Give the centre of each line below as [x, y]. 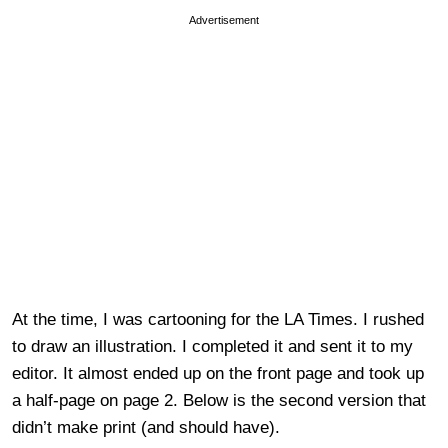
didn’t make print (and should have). [146, 427]
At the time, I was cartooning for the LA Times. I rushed [218, 319]
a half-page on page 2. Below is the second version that [219, 400]
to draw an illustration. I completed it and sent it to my [212, 346]
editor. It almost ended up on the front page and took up [218, 373]
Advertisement [224, 19]
